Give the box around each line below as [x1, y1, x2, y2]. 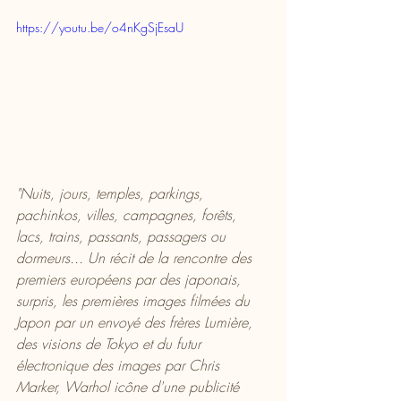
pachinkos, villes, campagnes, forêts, [16, 204, 241, 225]
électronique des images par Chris [16, 354, 224, 375]
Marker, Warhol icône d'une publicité [16, 376, 243, 397]
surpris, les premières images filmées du [16, 290, 254, 311]
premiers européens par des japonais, [16, 269, 245, 289]
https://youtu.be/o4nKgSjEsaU [16, 19, 183, 36]
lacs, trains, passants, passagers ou [16, 226, 230, 246]
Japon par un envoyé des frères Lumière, [16, 311, 257, 332]
